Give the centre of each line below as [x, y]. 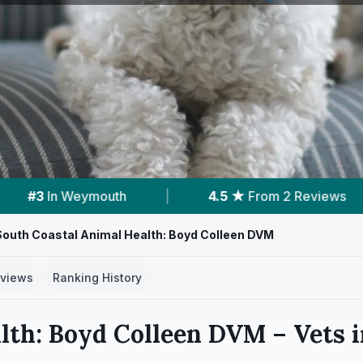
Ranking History [97, 278]
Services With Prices [259, 196]
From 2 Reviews [54, 196]
